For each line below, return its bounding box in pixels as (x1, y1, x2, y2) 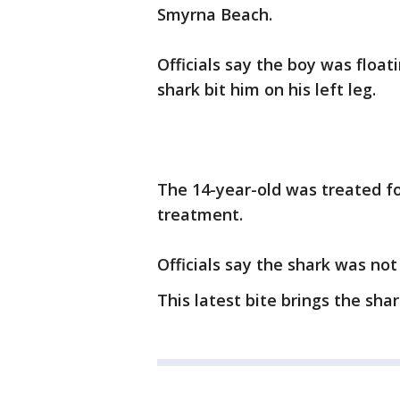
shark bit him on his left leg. (157, 79, 376, 101)
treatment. (157, 204, 243, 226)
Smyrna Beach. (157, 4, 272, 26)
